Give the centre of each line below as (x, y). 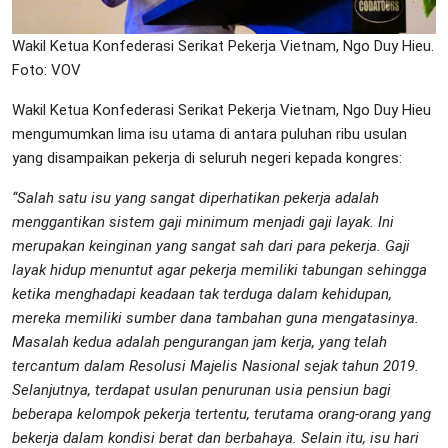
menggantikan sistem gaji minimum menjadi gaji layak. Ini (203, 221)
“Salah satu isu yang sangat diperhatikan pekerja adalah (195, 197)
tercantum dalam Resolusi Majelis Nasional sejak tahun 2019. (215, 365)
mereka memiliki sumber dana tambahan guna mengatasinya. (215, 317)
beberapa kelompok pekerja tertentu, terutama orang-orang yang (221, 413)
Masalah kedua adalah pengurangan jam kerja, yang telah (199, 341)
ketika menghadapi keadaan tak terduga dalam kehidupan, (202, 293)
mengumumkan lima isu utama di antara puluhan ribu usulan (209, 133)
